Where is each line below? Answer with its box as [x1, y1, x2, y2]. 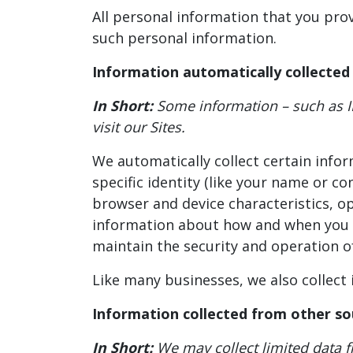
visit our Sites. [92, 117, 185, 136]
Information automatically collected [92, 61, 350, 81]
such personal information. [92, 28, 277, 47]
